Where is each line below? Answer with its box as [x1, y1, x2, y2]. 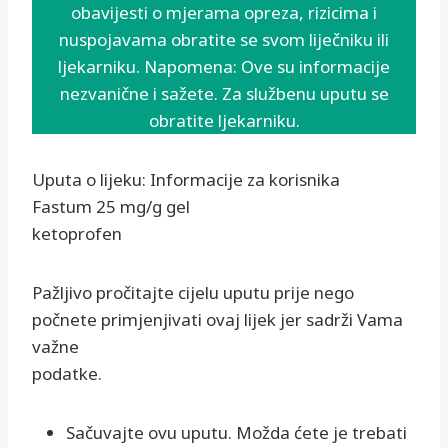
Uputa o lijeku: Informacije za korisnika [32, 168, 340, 192]
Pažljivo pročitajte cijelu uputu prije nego [32, 281, 354, 305]
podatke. [32, 362, 102, 386]
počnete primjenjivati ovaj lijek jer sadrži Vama [32, 308, 403, 332]
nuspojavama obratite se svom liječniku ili [59, 28, 389, 52]
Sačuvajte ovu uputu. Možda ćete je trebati [66, 421, 407, 445]
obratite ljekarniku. [148, 109, 300, 133]
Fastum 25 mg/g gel [32, 195, 190, 219]
